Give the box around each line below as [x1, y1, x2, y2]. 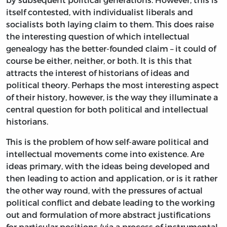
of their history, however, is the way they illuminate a [6, 92, 218, 102]
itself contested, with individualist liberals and [6, 7, 193, 17]
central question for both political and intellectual [6, 104, 208, 114]
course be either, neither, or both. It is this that [6, 55, 192, 65]
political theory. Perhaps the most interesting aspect [6, 80, 219, 90]
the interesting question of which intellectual [6, 31, 190, 41]
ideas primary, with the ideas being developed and [6, 161, 210, 171]
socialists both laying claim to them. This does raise [6, 19, 214, 29]
